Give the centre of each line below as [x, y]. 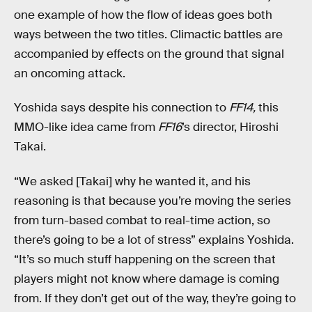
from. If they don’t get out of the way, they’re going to [155, 298]
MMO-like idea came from [86, 127]
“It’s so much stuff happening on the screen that [145, 259]
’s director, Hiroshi [230, 127]
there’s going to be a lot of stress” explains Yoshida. [154, 240]
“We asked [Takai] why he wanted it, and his [132, 181]
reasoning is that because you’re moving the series [153, 201]
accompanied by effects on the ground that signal [149, 54]
